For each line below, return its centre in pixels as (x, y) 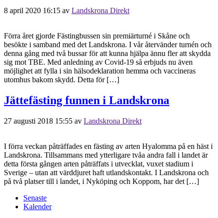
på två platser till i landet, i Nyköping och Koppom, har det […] (101, 181)
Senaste (35, 198)
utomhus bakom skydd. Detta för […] (62, 79)
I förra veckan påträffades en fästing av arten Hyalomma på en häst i (108, 146)
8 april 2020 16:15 (32, 10)
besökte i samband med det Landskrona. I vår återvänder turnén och (108, 44)
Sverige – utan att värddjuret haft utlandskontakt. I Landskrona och (106, 172)
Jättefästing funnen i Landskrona (87, 100)
